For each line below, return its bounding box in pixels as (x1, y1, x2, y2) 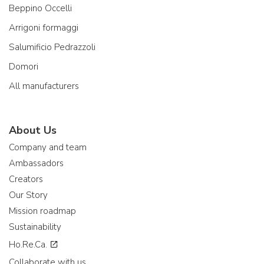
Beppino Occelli (9, 2, 72, 15)
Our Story (9, 189, 48, 202)
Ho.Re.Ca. (9, 239, 49, 251)
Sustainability (9, 221, 61, 233)
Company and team (9, 141, 87, 154)
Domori (9, 61, 38, 73)
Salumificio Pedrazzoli (9, 41, 95, 54)
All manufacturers (9, 80, 79, 93)
